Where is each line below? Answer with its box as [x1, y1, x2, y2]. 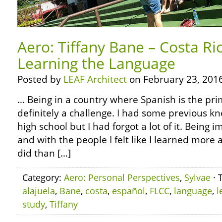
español [112, 185, 145, 197]
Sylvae [184, 171, 211, 183]
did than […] [17, 147, 71, 160]
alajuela [22, 185, 55, 197]
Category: [22, 171, 64, 183]
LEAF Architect [63, 73, 127, 86]
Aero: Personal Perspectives [64, 171, 180, 183]
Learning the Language [17, 53, 175, 73]
